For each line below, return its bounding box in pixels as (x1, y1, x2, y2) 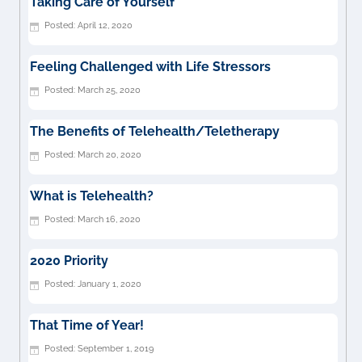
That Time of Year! (29, 317, 144, 333)
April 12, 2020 (77, 19, 133, 31)
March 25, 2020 (77, 83, 141, 95)
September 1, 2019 (77, 342, 154, 354)
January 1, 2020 (77, 277, 141, 289)
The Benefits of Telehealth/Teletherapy (29, 123, 280, 139)
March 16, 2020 (77, 213, 141, 225)
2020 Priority (29, 252, 108, 268)
